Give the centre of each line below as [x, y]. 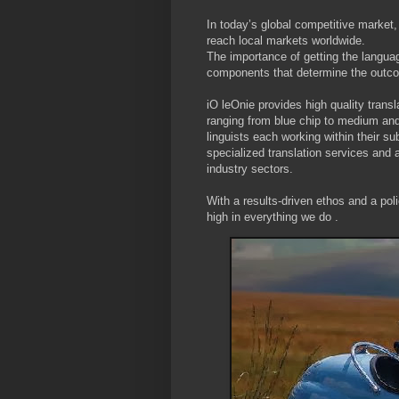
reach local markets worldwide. [286, 40]
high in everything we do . [273, 216]
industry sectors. [250, 168]
